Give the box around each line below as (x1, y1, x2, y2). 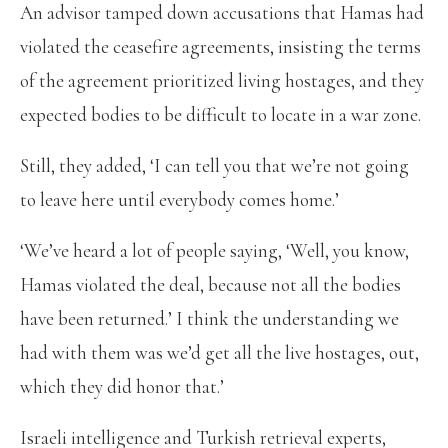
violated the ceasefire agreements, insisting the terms (20, 34, 421, 58)
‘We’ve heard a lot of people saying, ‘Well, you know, (20, 238, 409, 262)
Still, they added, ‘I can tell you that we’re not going (20, 153, 409, 177)
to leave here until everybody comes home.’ (20, 187, 339, 211)
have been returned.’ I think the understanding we (20, 306, 399, 330)
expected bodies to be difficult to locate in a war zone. (20, 102, 421, 126)
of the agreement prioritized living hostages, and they (20, 68, 424, 92)
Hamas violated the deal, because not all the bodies (20, 272, 401, 296)
